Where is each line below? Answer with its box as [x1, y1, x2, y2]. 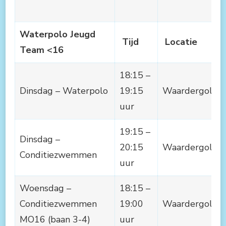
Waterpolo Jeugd [20, 28, 95, 40]
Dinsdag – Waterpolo [20, 84, 108, 97]
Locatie [165, 35, 197, 48]
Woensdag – [20, 182, 71, 194]
